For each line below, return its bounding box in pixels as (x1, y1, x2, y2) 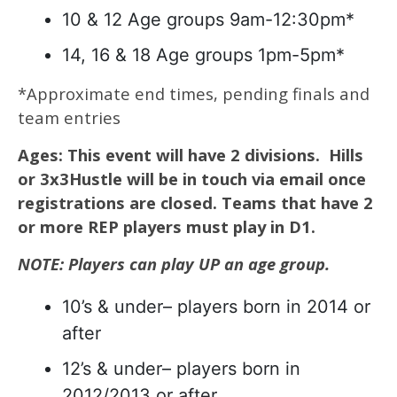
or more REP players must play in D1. (18, 215, 320, 237)
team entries (18, 106, 121, 128)
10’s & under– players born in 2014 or (62, 296, 370, 317)
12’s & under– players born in (62, 358, 300, 379)
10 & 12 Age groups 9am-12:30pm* (62, 9, 354, 30)
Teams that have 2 (217, 191, 373, 214)
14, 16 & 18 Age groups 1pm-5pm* (62, 44, 345, 66)
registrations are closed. (18, 191, 217, 214)
